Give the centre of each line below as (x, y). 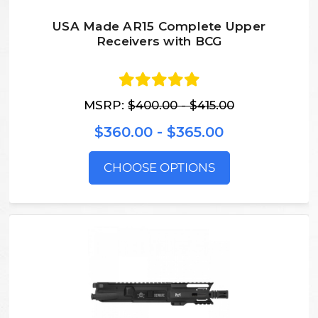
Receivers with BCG (159, 41)
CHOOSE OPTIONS (159, 168)
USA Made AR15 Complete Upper (159, 26)
